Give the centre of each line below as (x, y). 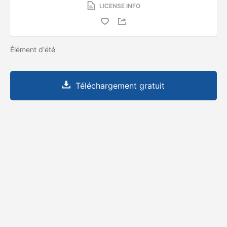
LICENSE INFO (120, 6)
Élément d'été (34, 49)
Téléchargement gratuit (120, 85)
